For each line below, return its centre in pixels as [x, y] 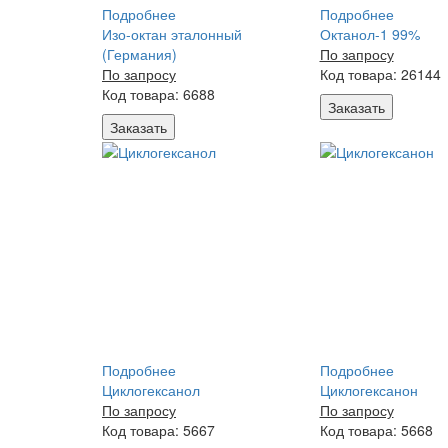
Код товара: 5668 [376, 430]
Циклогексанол [151, 390]
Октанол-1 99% [369, 34]
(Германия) [139, 54]
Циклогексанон [368, 390]
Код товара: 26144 [380, 74]
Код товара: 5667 [158, 430]
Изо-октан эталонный [172, 34]
